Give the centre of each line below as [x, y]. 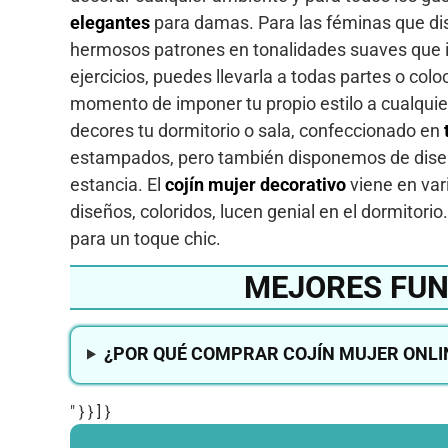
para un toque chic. [145, 238]
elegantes [110, 22]
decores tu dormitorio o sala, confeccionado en [257, 130]
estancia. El [117, 184]
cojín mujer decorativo [255, 184]
